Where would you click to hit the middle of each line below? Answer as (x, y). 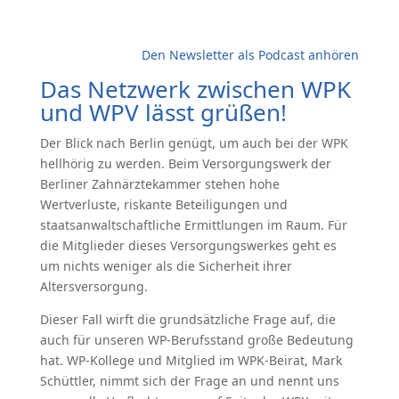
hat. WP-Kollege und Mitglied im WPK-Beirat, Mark (191, 360)
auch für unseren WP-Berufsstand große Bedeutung (196, 340)
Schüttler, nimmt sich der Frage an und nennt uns (189, 381)
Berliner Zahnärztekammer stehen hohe (159, 184)
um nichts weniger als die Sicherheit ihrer (166, 266)
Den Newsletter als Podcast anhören (251, 55)
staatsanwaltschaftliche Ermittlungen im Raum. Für (193, 225)
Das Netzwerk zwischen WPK (195, 89)
